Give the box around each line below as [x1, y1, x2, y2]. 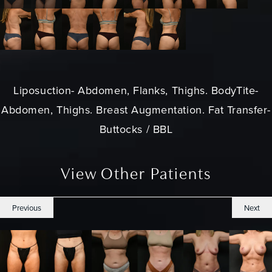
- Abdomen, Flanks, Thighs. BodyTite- [71, 83, 259, 98]
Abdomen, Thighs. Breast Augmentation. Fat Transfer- [1, 102, 271, 118]
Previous [12, 202, 41, 213]
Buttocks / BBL [99, 121, 173, 137]
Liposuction [13, 83, 72, 98]
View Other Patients [60, 166, 212, 183]
